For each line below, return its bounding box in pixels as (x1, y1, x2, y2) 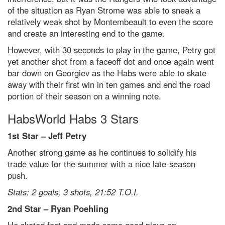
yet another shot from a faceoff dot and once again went (8, 55, 214, 68)
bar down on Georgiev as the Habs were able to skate (8, 67, 206, 79)
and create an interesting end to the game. (8, 27, 165, 40)
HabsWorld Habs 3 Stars (8, 109, 139, 128)
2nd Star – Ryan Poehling (8, 202, 108, 215)
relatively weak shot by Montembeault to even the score (8, 16, 213, 28)
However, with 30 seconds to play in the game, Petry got (8, 44, 215, 56)
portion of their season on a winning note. (8, 90, 161, 102)
